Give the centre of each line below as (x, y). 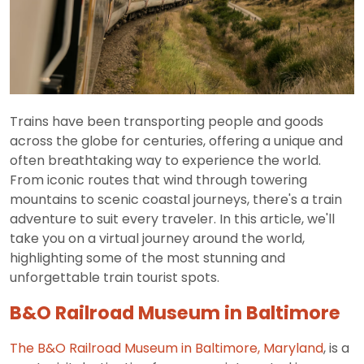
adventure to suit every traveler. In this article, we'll (172, 219)
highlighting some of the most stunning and (147, 258)
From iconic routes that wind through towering (158, 180)
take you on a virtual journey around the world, (157, 239)
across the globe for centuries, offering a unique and (176, 141)
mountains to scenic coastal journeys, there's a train (176, 200)
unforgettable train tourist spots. (115, 278)
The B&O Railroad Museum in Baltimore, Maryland (167, 349)
